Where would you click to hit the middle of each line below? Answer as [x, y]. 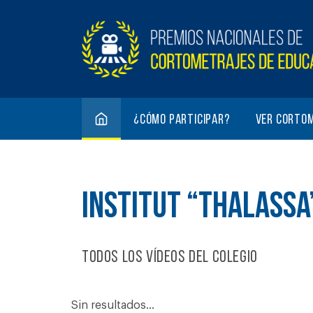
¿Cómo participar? [182, 120]
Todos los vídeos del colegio [170, 257]
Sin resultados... [113, 305]
